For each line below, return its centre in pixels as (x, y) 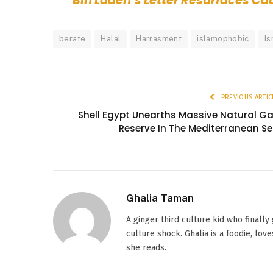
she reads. (146, 248)
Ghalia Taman (160, 198)
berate (73, 39)
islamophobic (223, 39)
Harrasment (159, 39)
